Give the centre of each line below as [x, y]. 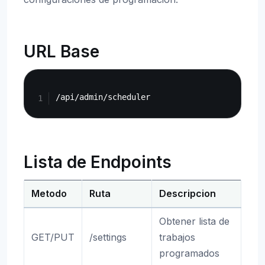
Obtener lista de [194, 221]
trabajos [177, 237]
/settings [108, 237]
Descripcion [188, 193]
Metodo [49, 193]
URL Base [62, 51]
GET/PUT [53, 237]
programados [189, 253]
